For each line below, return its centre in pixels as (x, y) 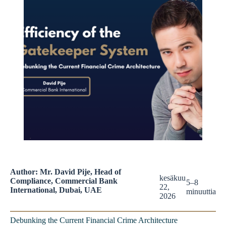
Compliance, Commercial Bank (64, 181)
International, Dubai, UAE (56, 190)
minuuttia (201, 192)
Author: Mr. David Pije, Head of (66, 172)
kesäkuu (172, 178)
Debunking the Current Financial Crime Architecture (94, 220)
